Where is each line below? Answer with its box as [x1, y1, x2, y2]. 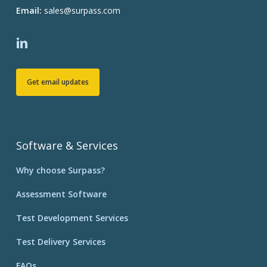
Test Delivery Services [15, 235, 105, 247]
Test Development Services [15, 212, 128, 223]
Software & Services [15, 138, 118, 153]
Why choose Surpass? [15, 164, 105, 176]
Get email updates [26, 76, 89, 87]
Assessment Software [15, 188, 107, 200]
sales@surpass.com [41, 4, 120, 16]
